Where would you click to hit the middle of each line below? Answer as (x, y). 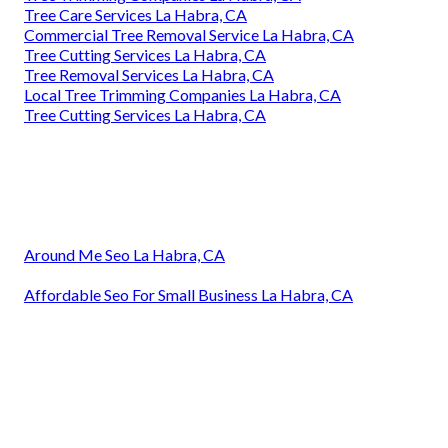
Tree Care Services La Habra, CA (135, 14)
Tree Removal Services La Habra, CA (149, 74)
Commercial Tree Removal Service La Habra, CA (189, 34)
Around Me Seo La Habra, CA (124, 254)
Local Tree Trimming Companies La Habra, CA (182, 94)
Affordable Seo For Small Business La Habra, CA (188, 294)
